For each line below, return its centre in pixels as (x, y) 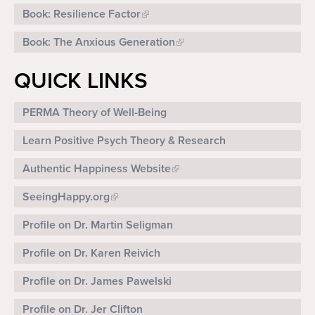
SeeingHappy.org (66, 197)
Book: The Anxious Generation (99, 43)
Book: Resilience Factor (82, 14)
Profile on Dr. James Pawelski (97, 282)
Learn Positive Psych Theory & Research (124, 141)
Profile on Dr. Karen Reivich (91, 253)
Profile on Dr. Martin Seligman (98, 225)
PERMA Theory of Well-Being (95, 113)
